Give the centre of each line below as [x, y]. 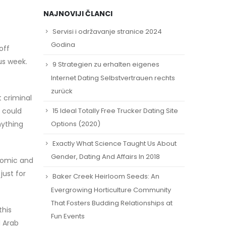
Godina [63, 45]
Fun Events [68, 216]
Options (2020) [76, 124]
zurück [62, 91]
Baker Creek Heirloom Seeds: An [106, 177]
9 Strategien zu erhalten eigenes [106, 65]
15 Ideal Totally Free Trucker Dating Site [115, 110]
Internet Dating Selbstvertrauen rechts [113, 78]
